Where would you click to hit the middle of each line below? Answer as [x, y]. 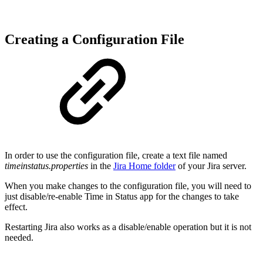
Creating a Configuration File [95, 39]
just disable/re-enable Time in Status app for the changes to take [122, 197]
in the [101, 166]
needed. [19, 238]
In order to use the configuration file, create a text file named [116, 156]
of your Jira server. [211, 166]
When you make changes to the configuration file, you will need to [128, 186]
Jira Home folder [144, 166]
